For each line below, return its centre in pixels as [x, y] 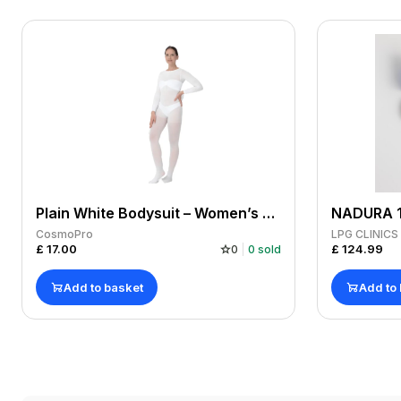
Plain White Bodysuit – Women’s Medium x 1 [269, 213]
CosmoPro [64, 234]
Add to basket [103, 287]
